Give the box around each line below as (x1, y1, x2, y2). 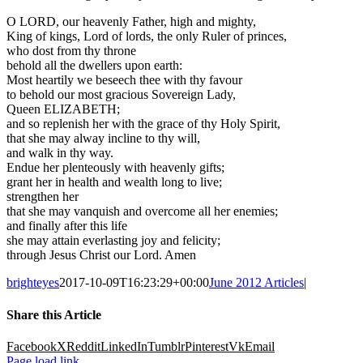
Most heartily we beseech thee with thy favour (6, 73, 242, 88)
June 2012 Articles (209, 275, 304, 290)
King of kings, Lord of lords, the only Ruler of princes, (6, 29, 287, 44)
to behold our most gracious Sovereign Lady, (6, 88, 236, 102)
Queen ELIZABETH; (6, 102, 120, 117)
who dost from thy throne (6, 44, 136, 58)
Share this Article (6, 307, 101, 322)
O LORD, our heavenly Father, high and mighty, (6, 15, 256, 29)
